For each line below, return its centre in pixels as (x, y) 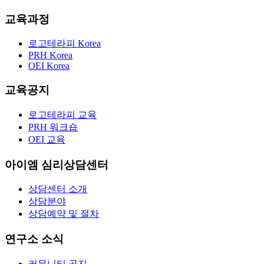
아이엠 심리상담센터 (57, 164)
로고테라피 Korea (65, 44)
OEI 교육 (47, 139)
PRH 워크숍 (53, 127)
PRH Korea (50, 55)
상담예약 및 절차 (64, 214)
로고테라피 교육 (62, 114)
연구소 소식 (34, 239)
